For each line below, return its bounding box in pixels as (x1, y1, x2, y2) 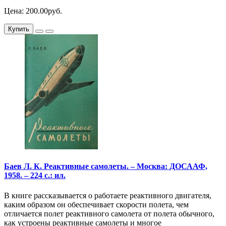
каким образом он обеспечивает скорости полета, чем (4, 200, 189, 209)
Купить (8, 25, 29, 33)
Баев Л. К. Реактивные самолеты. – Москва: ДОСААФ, (4, 162, 207, 171)
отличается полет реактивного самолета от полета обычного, (4, 209, 214, 218)
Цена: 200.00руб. (4, 7, 62, 16)
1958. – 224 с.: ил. (4, 171, 66, 180)
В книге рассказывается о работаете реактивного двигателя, (4, 191, 211, 200)
